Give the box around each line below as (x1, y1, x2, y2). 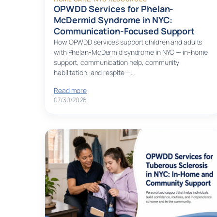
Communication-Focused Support (54, 25, 195, 37)
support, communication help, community (54, 58, 180, 67)
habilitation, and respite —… (54, 68, 135, 77)
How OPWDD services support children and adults (54, 37, 202, 47)
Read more (54, 86, 87, 95)
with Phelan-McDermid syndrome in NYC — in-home (54, 47, 208, 57)
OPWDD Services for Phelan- (54, 3, 174, 15)
